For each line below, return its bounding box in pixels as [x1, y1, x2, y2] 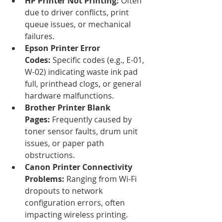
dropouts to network [25, 185, 105, 196]
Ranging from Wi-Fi [64, 173, 139, 184]
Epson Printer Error [25, 42, 102, 54]
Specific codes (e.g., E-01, [51, 54, 146, 65]
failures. [25, 30, 55, 42]
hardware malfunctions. [25, 90, 114, 101]
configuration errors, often [25, 197, 127, 208]
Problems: [25, 173, 64, 184]
